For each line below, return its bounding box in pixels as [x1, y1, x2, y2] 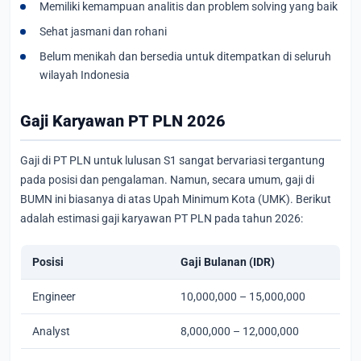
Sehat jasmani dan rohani [39, 25, 167, 39]
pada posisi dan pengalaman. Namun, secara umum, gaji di [20, 172, 314, 186]
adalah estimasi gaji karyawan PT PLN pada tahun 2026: [20, 211, 303, 225]
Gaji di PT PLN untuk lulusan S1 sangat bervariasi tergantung [20, 153, 325, 167]
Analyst [32, 324, 70, 338]
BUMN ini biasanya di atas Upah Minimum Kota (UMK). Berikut [20, 192, 331, 205]
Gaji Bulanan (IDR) [180, 255, 275, 268]
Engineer [32, 289, 76, 303]
